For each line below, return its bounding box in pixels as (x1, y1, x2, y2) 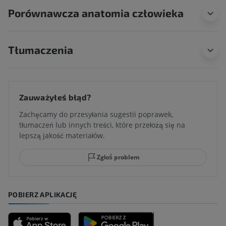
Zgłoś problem (96, 153, 140, 162)
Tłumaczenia (8, 43, 73, 56)
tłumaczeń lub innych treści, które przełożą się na (19, 120, 185, 130)
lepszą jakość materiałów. (19, 131, 105, 141)
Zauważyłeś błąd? (19, 92, 91, 102)
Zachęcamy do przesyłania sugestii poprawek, (19, 109, 173, 120)
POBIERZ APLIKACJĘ (8, 190, 77, 199)
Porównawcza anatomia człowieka (8, 7, 184, 20)
